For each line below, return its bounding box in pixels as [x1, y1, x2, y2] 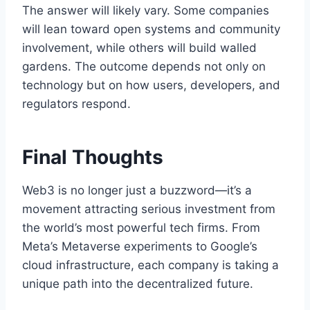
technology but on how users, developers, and [22, 78, 280, 93]
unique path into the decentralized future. [22, 277, 253, 291]
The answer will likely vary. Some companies [22, 3, 269, 18]
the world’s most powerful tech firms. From [22, 221, 260, 235]
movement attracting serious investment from [22, 202, 275, 217]
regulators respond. [22, 97, 131, 111]
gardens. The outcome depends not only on [22, 60, 266, 74]
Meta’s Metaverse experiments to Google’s [22, 239, 257, 254]
